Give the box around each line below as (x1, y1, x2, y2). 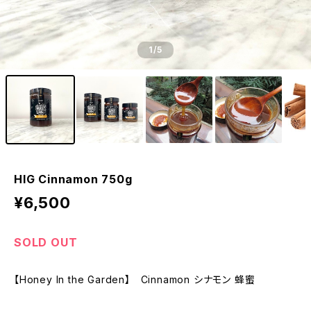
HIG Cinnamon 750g (14, 172, 133, 186)
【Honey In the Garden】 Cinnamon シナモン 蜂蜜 (14, 274, 255, 285)
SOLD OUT (14, 235, 78, 249)
